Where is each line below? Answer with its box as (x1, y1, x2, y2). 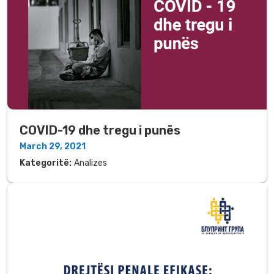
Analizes (74, 157, 107, 168)
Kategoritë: (20, 157, 72, 168)
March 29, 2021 (20, 141, 86, 152)
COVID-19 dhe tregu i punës (20, 122, 180, 138)
